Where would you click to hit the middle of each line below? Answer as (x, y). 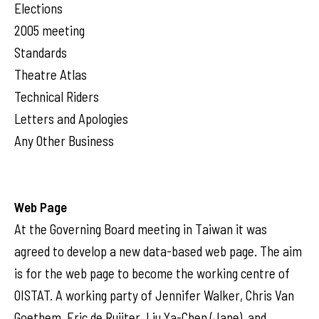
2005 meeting (49, 30)
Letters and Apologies (71, 119)
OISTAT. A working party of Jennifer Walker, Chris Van (154, 295)
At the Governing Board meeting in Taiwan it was (141, 229)
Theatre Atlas (51, 74)
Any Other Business (64, 141)
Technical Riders (57, 96)
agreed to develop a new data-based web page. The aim (158, 251)
